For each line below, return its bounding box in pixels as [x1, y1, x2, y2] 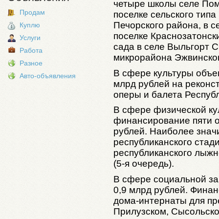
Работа [20, 46, 43, 54]
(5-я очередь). [113, 158, 174, 169]
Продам [20, 8, 45, 16]
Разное [20, 59, 43, 67]
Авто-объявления [20, 72, 76, 80]
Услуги [20, 34, 41, 42]
